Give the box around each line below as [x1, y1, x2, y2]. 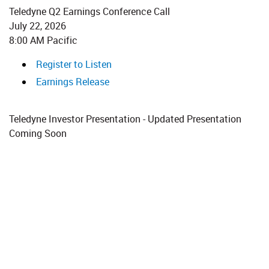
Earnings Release [36, 75, 109, 88]
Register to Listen [36, 58, 112, 71]
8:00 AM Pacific [9, 34, 77, 47]
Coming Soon [9, 127, 67, 140]
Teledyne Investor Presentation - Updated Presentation [9, 112, 241, 125]
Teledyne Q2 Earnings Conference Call [9, 5, 170, 18]
